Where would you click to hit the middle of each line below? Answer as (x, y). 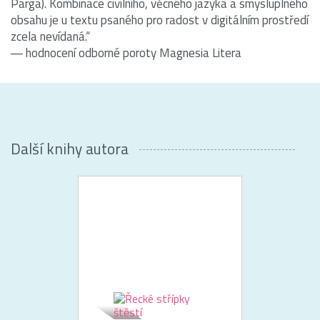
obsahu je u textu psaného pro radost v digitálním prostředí (160, 20)
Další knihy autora (70, 148)
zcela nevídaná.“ (50, 36)
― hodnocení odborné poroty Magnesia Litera (126, 52)
